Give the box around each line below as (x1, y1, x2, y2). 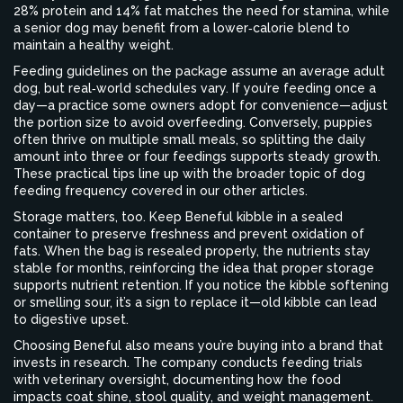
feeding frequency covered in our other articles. (13, 184, 308, 198)
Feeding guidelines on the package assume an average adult (13, 64, 385, 78)
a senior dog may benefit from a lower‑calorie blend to (13, 21, 350, 35)
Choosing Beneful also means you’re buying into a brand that (13, 338, 383, 353)
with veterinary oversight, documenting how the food (13, 372, 341, 387)
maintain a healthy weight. (13, 38, 174, 52)
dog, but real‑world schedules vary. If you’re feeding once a (13, 81, 376, 95)
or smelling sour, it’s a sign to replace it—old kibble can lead (13, 295, 377, 309)
